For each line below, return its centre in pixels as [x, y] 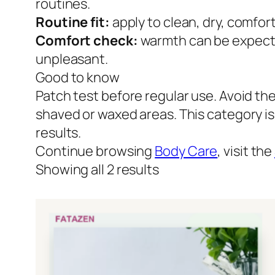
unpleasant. [72, 59]
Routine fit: [73, 22]
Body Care [186, 151]
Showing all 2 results [97, 170]
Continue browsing [95, 151]
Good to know [78, 78]
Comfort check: [87, 41]
